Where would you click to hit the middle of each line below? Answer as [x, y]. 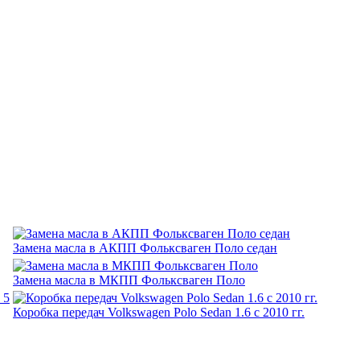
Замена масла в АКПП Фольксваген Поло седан [145, 247]
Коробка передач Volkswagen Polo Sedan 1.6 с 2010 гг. [159, 312]
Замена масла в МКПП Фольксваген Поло [129, 280]
